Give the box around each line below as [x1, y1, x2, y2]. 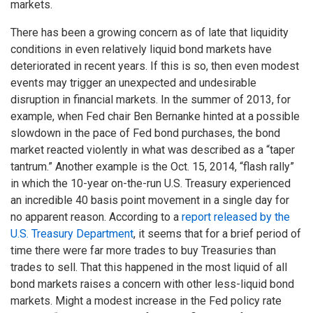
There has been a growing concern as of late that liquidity [10, 26, 289, 40]
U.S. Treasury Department [10, 227, 133, 241]
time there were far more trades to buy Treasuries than [10, 244, 276, 258]
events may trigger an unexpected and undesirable [10, 76, 256, 90]
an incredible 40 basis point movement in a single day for [10, 194, 289, 208]
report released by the [182, 210, 290, 224]
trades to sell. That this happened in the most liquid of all [10, 261, 287, 275]
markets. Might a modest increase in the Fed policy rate [10, 294, 282, 308]
